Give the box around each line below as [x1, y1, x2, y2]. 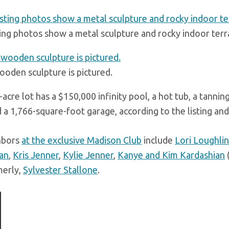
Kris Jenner [13, 150, 59, 160]
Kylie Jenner [63, 150, 113, 160]
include [142, 135, 175, 145]
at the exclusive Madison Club [21, 135, 142, 145]
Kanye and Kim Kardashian [118, 150, 225, 160]
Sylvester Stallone [23, 165, 98, 175]
